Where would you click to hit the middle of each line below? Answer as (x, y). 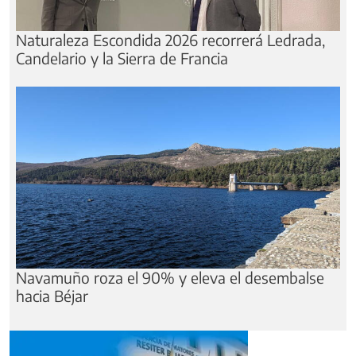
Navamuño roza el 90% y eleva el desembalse (170, 278)
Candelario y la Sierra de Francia (122, 58)
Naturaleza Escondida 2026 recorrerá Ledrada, (170, 39)
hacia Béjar (52, 296)
